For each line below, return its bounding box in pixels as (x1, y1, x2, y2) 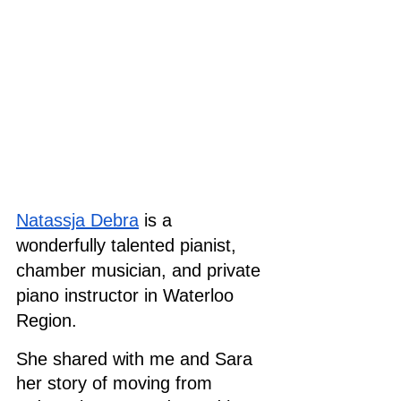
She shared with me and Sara (16, 348, 258, 369)
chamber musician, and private (16, 260, 266, 280)
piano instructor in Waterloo (16, 285, 239, 305)
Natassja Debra (16, 209, 139, 230)
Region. (16, 310, 77, 330)
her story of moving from (16, 372, 218, 393)
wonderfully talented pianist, (16, 235, 242, 255)
